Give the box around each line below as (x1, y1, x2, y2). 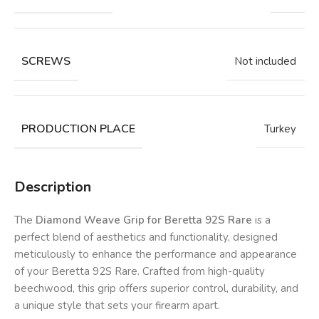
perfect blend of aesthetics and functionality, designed (14, 230, 278, 245)
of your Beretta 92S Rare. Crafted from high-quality (14, 264, 265, 279)
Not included (234, 54, 296, 69)
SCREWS (21, 53, 70, 70)
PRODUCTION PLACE (21, 121, 135, 137)
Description (14, 177, 91, 197)
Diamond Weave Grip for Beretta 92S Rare (36, 213, 252, 228)
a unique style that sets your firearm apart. (14, 298, 220, 313)
